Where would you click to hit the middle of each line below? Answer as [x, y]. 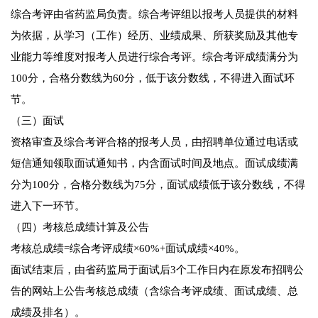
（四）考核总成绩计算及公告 [80, 227]
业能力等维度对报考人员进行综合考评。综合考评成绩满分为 [154, 57]
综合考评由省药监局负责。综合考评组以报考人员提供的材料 [154, 15]
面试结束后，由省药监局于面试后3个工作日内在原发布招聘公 [157, 270]
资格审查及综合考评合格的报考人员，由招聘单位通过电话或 [154, 142]
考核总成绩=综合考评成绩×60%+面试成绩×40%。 [128, 249]
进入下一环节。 [48, 206]
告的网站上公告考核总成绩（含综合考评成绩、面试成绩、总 [154, 291]
